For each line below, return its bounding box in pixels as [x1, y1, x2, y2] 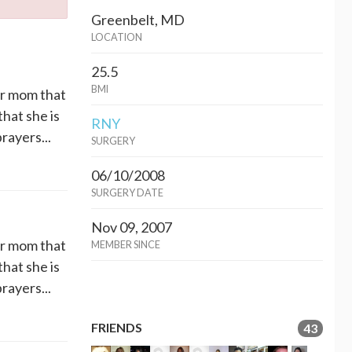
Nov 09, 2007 [91, 218, 172, 236]
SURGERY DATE [91, 187, 163, 200]
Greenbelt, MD [91, 11, 185, 29]
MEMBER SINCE [91, 239, 160, 251]
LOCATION [91, 31, 142, 44]
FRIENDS [91, 320, 142, 335]
